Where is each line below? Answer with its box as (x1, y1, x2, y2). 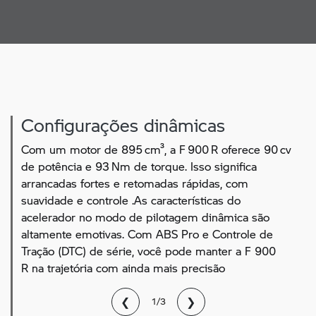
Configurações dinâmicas (21, 111, 225, 137)
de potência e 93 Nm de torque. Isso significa (21, 157, 257, 174)
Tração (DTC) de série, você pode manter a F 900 (21, 242, 276, 259)
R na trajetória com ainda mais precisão (21, 259, 225, 276)
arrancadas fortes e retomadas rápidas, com (21, 174, 248, 191)
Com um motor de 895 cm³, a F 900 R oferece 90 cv (21, 140, 291, 157)
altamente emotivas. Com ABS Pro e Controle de (21, 225, 273, 242)
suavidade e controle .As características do (21, 191, 241, 208)
